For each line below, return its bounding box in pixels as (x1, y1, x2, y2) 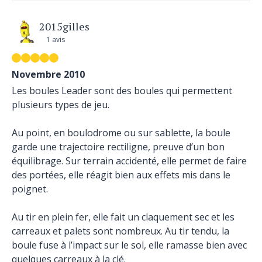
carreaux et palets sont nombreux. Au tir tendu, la (12, 225, 229, 237)
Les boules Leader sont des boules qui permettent (12, 84, 232, 97)
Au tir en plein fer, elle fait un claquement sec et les (12, 211, 235, 223)
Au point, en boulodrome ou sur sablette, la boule (12, 126, 230, 139)
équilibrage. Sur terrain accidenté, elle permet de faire (12, 154, 247, 167)
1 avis (46, 35, 65, 44)
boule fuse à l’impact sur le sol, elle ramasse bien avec (12, 239, 247, 251)
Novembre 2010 (12, 68, 85, 81)
